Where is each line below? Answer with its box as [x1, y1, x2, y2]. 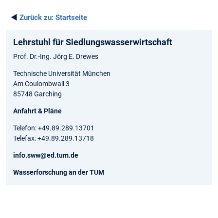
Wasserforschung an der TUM [13, 168, 104, 176]
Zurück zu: [19, 13, 54, 22]
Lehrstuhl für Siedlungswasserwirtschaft [13, 36, 172, 47]
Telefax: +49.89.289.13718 [13, 134, 94, 142]
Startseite [54, 13, 87, 22]
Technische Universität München [13, 69, 110, 77]
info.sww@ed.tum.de [13, 151, 78, 159]
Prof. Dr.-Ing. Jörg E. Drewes [13, 52, 98, 60]
